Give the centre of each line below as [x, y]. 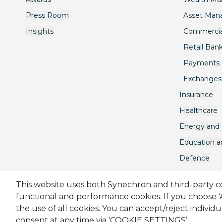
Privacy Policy [164, 203]
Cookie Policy [116, 203]
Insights [40, 31]
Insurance [196, 95]
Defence [194, 158]
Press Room [47, 15]
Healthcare [198, 111]
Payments [201, 63]
